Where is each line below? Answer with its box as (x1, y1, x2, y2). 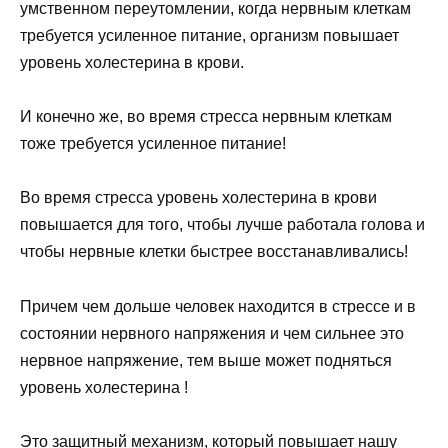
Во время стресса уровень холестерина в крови (20, 189, 377, 207)
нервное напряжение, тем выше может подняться (20, 351, 392, 369)
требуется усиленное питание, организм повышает (20, 27, 399, 45)
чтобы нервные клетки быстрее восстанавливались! (20, 243, 408, 261)
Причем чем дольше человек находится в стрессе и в (20, 297, 416, 315)
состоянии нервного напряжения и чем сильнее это (20, 324, 404, 342)
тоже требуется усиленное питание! (20, 135, 286, 153)
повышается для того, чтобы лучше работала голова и (20, 216, 425, 234)
